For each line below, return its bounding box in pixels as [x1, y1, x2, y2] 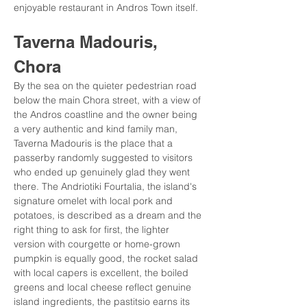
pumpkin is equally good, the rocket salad [14, 252, 201, 265]
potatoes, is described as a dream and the [14, 209, 204, 221]
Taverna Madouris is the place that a [14, 137, 175, 149]
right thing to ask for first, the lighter [14, 223, 172, 236]
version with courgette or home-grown [14, 238, 183, 250]
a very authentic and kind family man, [14, 123, 180, 135]
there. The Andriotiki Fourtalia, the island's [14, 180, 199, 193]
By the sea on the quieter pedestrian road [14, 79, 199, 92]
